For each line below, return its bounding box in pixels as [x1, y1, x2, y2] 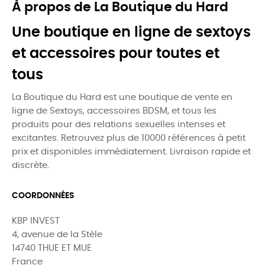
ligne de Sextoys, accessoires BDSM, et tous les [12, 106, 216, 115]
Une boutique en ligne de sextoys [12, 25, 251, 40]
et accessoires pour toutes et [12, 46, 219, 61]
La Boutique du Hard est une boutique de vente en [12, 92, 232, 102]
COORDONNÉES [12, 191, 75, 200]
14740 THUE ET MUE [12, 243, 92, 253]
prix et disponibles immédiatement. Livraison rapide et [12, 147, 251, 156]
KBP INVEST [12, 216, 60, 225]
